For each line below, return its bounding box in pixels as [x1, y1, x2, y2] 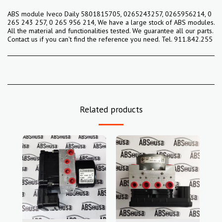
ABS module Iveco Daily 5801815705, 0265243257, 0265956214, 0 [7, 9, 212, 18]
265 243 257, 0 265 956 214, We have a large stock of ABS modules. [7, 18, 215, 27]
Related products [79, 104, 143, 115]
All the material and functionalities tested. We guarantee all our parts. [7, 26, 213, 35]
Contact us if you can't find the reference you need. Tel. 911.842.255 [7, 35, 213, 44]
